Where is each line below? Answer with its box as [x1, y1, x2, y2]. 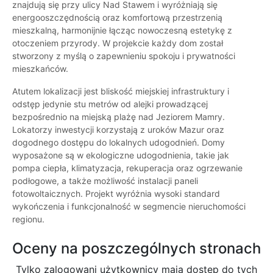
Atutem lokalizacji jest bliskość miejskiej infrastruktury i [12, 86, 229, 97]
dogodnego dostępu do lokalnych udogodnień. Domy [12, 137, 225, 148]
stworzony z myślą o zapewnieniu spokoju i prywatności [12, 51, 235, 62]
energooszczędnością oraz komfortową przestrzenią [12, 12, 222, 23]
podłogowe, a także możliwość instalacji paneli [12, 175, 198, 186]
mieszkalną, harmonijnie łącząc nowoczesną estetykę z [12, 25, 232, 36]
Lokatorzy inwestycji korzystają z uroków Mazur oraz [12, 124, 224, 135]
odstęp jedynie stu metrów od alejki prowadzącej [12, 99, 208, 110]
